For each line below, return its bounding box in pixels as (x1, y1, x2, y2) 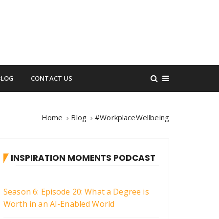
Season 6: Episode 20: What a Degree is (3, 186, 149, 197)
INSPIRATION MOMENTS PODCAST (11, 152, 155, 164)
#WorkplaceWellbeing (95, 112, 169, 122)
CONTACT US (30, 73, 73, 83)
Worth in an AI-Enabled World (3, 198, 115, 209)
